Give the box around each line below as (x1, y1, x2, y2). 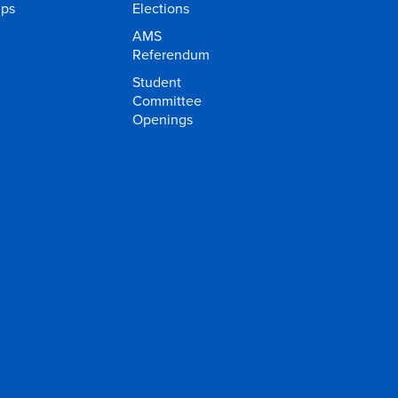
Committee (132, 91, 203, 110)
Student (132, 72, 182, 92)
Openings (132, 109, 194, 129)
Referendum (132, 44, 211, 64)
